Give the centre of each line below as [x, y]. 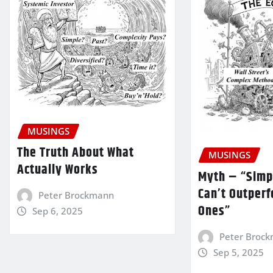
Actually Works [58, 170]
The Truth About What [76, 153]
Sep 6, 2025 [57, 211]
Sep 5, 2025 [238, 252]
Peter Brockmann [76, 195]
